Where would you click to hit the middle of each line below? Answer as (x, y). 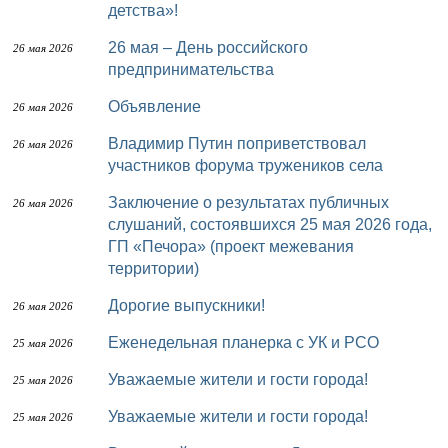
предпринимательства (191, 69)
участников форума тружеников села (245, 165)
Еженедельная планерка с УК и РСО (249, 342)
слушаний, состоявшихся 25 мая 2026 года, (270, 224)
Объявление (160, 106)
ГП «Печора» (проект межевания (231, 246)
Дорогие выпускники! (192, 305)
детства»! (143, 10)
